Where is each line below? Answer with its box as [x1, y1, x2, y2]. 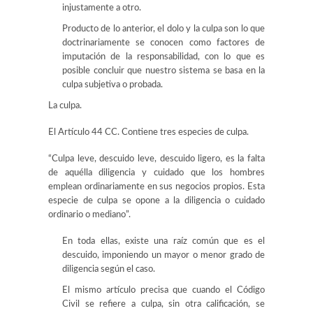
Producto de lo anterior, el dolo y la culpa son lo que [62, 24, 265, 34]
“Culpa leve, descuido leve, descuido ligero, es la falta [48, 154, 265, 163]
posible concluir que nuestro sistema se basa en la [62, 66, 265, 75]
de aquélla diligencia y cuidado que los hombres [48, 168, 265, 177]
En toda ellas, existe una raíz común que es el [62, 237, 265, 246]
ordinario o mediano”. [48, 210, 131, 219]
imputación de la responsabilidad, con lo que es [62, 52, 265, 61]
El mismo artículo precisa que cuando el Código [62, 286, 265, 295]
